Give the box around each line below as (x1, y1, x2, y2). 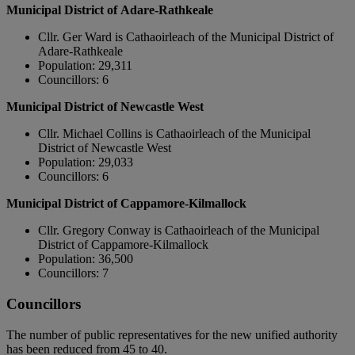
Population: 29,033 (38, 155, 133, 170)
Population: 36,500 (38, 252, 133, 266)
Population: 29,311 (38, 59, 132, 73)
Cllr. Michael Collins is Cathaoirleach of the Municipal (38, 127, 311, 141)
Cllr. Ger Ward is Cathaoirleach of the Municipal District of (38, 30, 334, 44)
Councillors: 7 (38, 266, 109, 281)
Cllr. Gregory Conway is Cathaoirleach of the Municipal (38, 223, 319, 238)
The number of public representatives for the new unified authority (6, 327, 338, 342)
